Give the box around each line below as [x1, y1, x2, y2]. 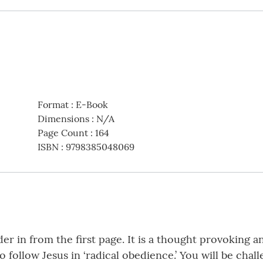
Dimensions [37, 113, 89, 125]
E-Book [75, 99, 108, 111]
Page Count [37, 127, 88, 139]
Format [37, 99, 69, 111]
